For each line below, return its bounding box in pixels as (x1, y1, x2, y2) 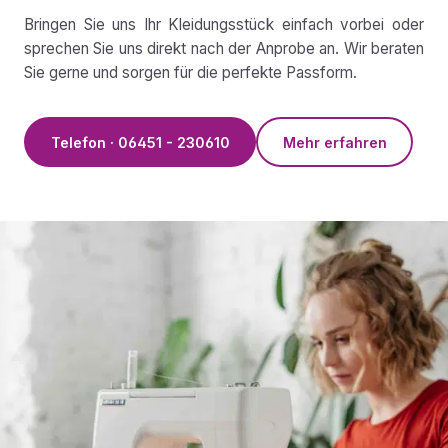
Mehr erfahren (282, 133, 387, 151)
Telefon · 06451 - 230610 (50, 133, 230, 151)
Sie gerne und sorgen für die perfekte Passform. (24, 63, 357, 83)
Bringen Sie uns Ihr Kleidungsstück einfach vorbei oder (24, 15, 424, 35)
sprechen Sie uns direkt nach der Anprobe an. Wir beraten (24, 39, 424, 59)
